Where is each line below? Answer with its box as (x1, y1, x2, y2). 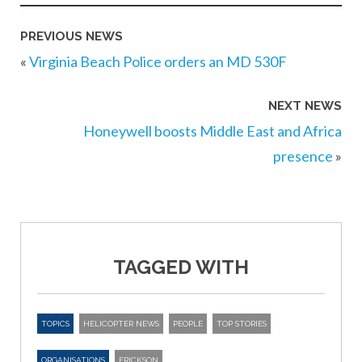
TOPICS (41, 319, 69, 329)
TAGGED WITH (113, 255, 249, 280)
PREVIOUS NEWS (20, 29, 123, 44)
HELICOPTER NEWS (83, 319, 159, 329)
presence (273, 146, 333, 165)
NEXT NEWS (268, 98, 342, 113)
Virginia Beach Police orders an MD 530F (29, 53, 287, 71)
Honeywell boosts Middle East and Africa (83, 121, 342, 140)
